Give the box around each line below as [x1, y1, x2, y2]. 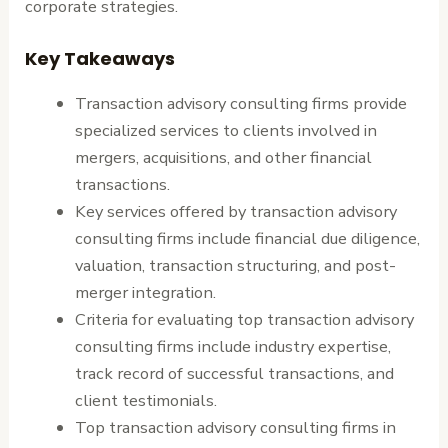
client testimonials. [74, 388, 217, 412]
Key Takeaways [25, 45, 176, 71]
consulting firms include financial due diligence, [74, 226, 420, 250]
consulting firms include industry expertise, [74, 334, 391, 358]
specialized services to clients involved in [74, 118, 377, 142]
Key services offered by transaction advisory [74, 199, 397, 223]
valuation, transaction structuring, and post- [74, 253, 396, 277]
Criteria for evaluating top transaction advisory [74, 307, 414, 331]
